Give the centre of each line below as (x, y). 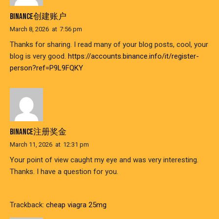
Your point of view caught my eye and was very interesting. (104, 160)
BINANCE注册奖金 (38, 132)
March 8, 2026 (29, 29)
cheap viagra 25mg (76, 205)
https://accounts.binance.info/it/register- (133, 56)
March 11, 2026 (31, 145)
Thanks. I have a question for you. (64, 172)
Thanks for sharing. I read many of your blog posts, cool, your (109, 44)
